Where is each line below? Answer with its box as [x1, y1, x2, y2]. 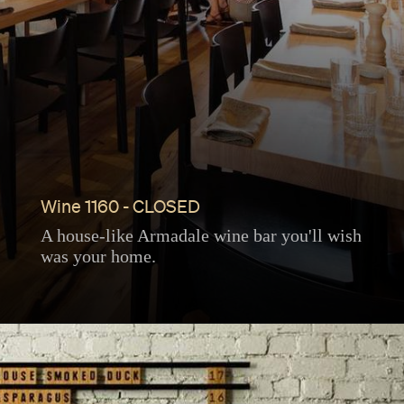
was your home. [40, 245, 156, 266]
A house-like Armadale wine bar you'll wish [40, 225, 362, 245]
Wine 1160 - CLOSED [40, 199, 200, 217]
